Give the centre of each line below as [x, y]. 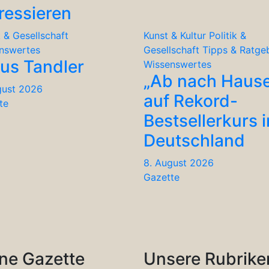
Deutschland [194, 140]
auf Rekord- [191, 101]
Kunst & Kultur [175, 35]
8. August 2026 [179, 162]
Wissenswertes [177, 64]
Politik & [228, 35]
